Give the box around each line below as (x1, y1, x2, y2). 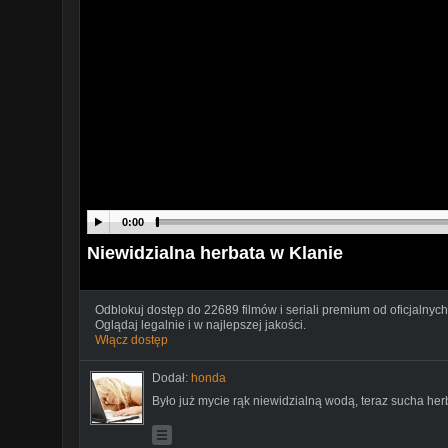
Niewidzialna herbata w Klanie (87, 242, 343, 263)
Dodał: (152, 370, 191, 385)
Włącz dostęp (95, 332, 168, 347)
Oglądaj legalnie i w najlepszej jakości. (95, 317, 306, 332)
